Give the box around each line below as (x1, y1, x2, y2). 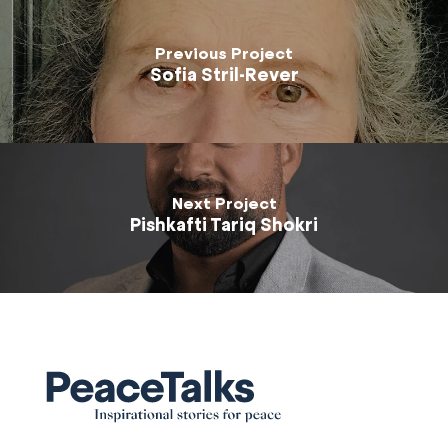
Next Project (171, 193, 277, 215)
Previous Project (155, 43, 293, 65)
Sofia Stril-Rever (149, 63, 299, 87)
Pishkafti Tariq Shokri (130, 213, 318, 237)
